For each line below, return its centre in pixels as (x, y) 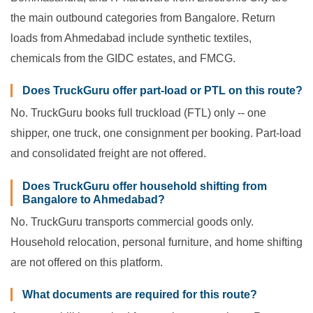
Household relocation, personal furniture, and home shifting (156, 242)
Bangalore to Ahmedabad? (94, 199)
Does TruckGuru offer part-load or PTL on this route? (162, 91)
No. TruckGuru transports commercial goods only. (132, 221)
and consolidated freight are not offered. (108, 154)
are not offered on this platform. (87, 262)
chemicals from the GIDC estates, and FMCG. (123, 59)
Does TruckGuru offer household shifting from (145, 186)
